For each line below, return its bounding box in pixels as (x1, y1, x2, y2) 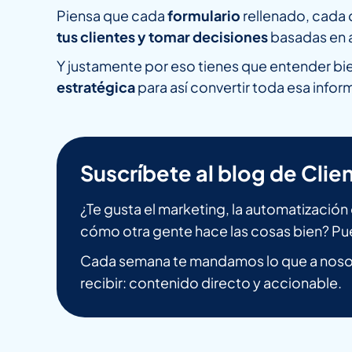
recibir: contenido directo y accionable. (80, 273, 342, 292)
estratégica (57, 78, 135, 97)
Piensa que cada (57, 6, 167, 25)
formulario (167, 6, 243, 25)
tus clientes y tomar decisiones (57, 27, 268, 46)
